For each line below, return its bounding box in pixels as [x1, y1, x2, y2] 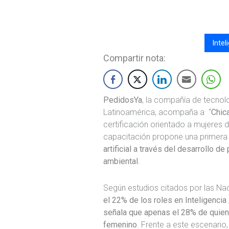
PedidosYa [103, 95, 142, 105]
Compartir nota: [103, 52, 166, 63]
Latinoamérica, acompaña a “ [103, 107, 211, 117]
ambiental [103, 156, 138, 166]
